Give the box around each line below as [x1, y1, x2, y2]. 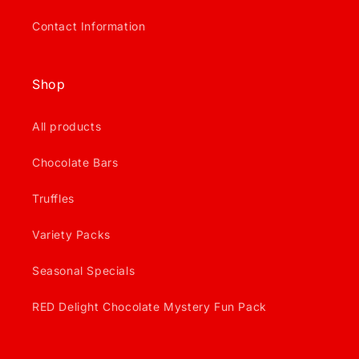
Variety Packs [32, 228, 111, 241]
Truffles [32, 192, 75, 205]
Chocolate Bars [32, 155, 119, 169]
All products [32, 119, 102, 133]
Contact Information [32, 19, 146, 33]
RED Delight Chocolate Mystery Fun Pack [32, 300, 267, 313]
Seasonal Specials [32, 264, 135, 277]
